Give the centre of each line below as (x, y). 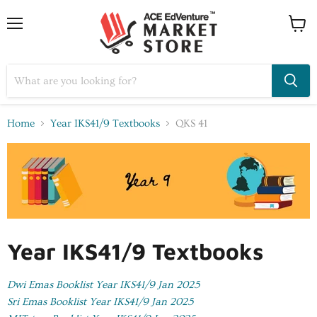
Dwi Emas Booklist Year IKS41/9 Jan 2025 (103, 284)
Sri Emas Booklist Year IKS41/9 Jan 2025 (100, 301)
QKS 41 (191, 123)
